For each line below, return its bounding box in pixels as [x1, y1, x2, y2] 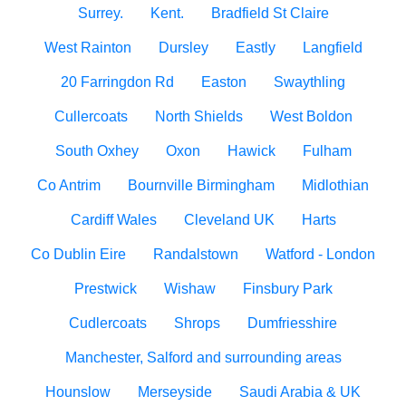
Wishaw [163, 281, 216, 296]
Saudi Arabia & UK [239, 384, 361, 400]
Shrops [174, 315, 220, 331]
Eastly [235, 40, 275, 55]
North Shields [154, 109, 243, 124]
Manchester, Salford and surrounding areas [64, 350, 342, 365]
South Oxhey [54, 143, 139, 159]
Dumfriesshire [247, 315, 337, 331]
